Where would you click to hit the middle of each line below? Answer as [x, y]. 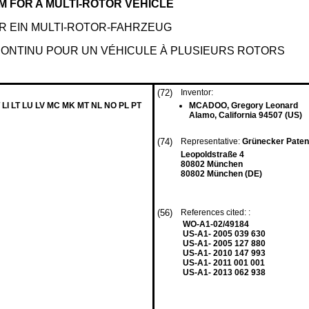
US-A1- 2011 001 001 [224, 263]
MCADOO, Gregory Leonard [243, 106]
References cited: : [217, 212]
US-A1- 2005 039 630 [224, 234]
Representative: [211, 141]
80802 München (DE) [221, 174]
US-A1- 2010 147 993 [224, 253]
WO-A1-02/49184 [216, 224]
